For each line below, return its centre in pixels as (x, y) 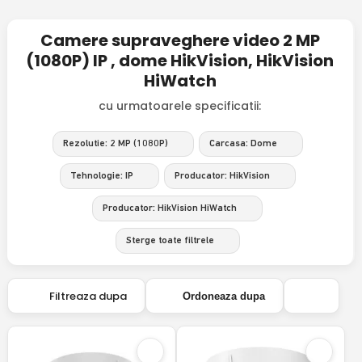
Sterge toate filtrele (170, 241)
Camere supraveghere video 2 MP (180, 40)
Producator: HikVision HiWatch (170, 208)
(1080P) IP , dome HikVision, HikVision (180, 61)
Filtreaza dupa (85, 296)
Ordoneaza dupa (223, 296)
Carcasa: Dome (243, 144)
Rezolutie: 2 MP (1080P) (115, 144)
